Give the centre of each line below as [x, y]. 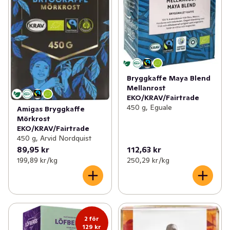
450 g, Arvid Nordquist [54, 138]
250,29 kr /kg [148, 160]
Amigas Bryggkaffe [51, 109]
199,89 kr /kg [37, 160]
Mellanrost [146, 88]
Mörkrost [34, 118]
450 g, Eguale [149, 107]
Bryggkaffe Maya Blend [168, 78]
